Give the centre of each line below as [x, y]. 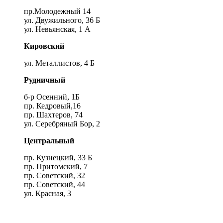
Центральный [49, 141]
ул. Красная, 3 [48, 194]
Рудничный [45, 80]
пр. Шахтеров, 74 [53, 115]
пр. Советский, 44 [55, 185]
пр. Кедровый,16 [52, 106]
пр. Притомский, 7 [56, 167]
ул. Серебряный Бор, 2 [62, 124]
